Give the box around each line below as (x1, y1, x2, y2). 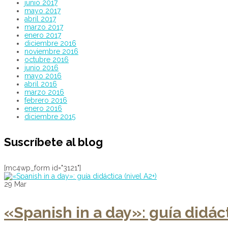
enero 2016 (24, 104, 62, 112)
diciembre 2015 (24, 112, 75, 121)
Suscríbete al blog (4, 135, 103, 149)
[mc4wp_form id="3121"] (4, 163, 81, 172)
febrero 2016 (24, 96, 67, 104)
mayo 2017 (24, 7, 61, 15)
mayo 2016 (24, 72, 62, 80)
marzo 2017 (24, 23, 63, 31)
